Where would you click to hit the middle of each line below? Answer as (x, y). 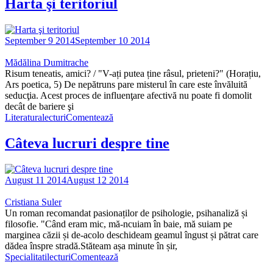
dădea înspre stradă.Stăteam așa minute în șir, (92, 246)
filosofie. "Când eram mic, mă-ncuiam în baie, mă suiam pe (119, 224)
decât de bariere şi (41, 107)
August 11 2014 (36, 180)
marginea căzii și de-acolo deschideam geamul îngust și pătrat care (132, 235)
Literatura (23, 118)
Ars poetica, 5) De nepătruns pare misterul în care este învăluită (126, 85)
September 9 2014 (40, 41)
